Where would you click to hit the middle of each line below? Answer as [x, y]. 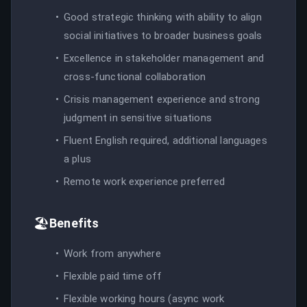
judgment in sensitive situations [138, 118]
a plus [77, 159]
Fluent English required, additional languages [165, 140]
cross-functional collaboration [135, 76]
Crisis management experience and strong [162, 99]
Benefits [74, 223]
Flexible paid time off [113, 276]
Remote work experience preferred [144, 181]
